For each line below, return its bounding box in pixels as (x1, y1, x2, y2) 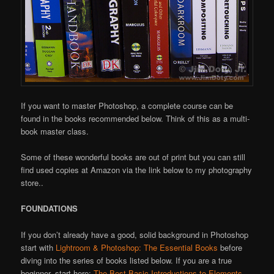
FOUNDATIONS (21, 202, 78, 215)
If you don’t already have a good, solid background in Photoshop (21, 228, 249, 240)
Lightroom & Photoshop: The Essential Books (56, 241, 218, 253)
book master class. (21, 125, 89, 138)
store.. (21, 177, 44, 189)
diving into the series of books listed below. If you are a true (21, 254, 232, 266)
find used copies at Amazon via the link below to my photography (21, 164, 253, 176)
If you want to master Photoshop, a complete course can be (21, 100, 234, 112)
